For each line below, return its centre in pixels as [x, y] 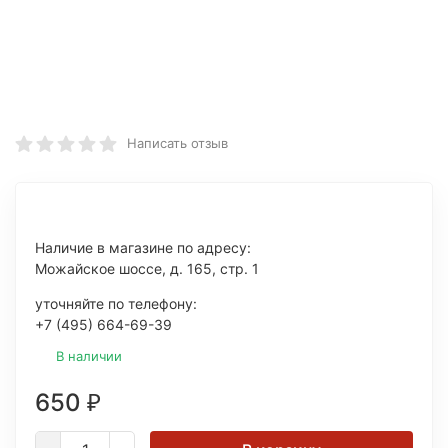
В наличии [89, 356]
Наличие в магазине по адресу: [143, 247]
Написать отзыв [177, 143]
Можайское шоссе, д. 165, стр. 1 [147, 268]
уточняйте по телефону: [116, 303]
